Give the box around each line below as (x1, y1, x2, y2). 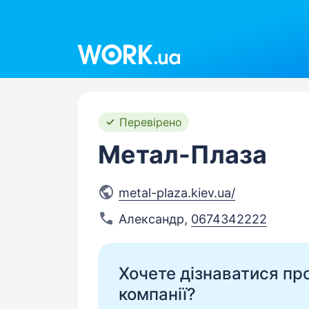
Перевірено (119, 115, 182, 129)
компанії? (119, 284, 196, 304)
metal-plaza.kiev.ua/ (119, 186, 235, 200)
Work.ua (77, 32, 124, 47)
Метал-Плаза (98, 139, 267, 170)
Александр (119, 212, 184, 226)
